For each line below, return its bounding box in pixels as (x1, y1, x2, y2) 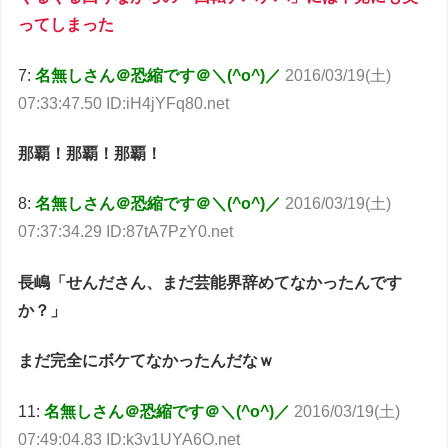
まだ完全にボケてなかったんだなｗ (18, 352, 275, 370)
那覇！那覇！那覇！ (18, 145, 163, 162)
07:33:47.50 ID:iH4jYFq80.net (18, 94, 230, 112)
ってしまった (18, 16, 115, 34)
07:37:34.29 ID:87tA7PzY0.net (18, 223, 234, 241)
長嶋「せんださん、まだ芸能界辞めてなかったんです (18, 273, 403, 291)
